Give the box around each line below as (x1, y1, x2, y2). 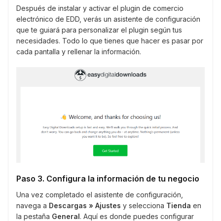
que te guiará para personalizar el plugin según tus (16, 26, 182, 35)
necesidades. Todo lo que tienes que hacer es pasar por (16, 37, 203, 45)
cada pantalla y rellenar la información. (16, 47, 141, 56)
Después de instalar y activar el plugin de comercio (16, 4, 184, 13)
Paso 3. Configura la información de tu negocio (16, 174, 199, 184)
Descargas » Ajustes (49, 201, 121, 210)
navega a (16, 201, 49, 210)
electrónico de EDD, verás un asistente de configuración (16, 15, 200, 24)
